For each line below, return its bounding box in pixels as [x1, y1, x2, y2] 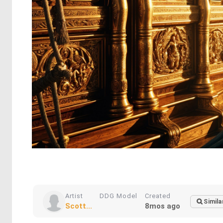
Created [145, 192, 171, 200]
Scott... [65, 202, 92, 211]
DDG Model [100, 192, 137, 200]
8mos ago [145, 202, 180, 211]
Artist [65, 192, 83, 200]
